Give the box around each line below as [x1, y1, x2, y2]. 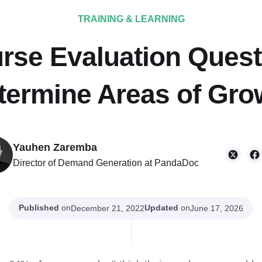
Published [19, 203, 59, 213]
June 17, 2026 [190, 203, 243, 213]
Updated [144, 203, 178, 213]
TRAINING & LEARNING [77, 13, 185, 24]
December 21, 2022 [71, 203, 144, 213]
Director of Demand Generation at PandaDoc [12, 158, 199, 168]
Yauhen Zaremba [12, 142, 97, 154]
